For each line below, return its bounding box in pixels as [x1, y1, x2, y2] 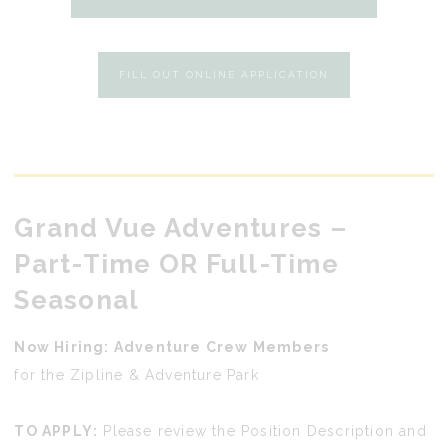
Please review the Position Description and [98, 422, 427, 439]
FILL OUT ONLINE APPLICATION [119, 68, 329, 80]
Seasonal [14, 284, 140, 315]
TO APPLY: [14, 422, 99, 439]
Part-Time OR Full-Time [14, 248, 339, 279]
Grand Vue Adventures [14, 212, 323, 243]
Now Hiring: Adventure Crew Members [14, 338, 330, 355]
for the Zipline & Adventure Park [14, 366, 259, 383]
